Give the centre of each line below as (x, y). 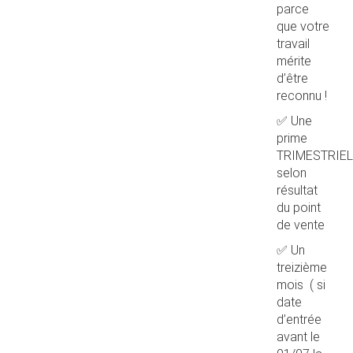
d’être (292, 78)
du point (299, 208)
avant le (298, 337)
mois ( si (301, 285)
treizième (302, 268)
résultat (297, 190)
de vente (301, 225)
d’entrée (299, 320)
